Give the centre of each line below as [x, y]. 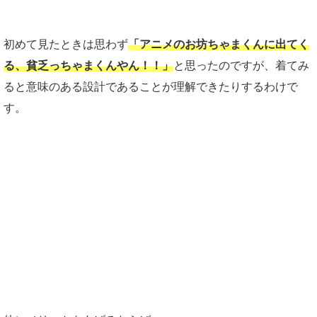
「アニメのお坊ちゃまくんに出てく [219, 45]
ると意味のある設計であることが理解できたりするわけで [151, 87]
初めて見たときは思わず [66, 45]
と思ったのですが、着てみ [241, 66]
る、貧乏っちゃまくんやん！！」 [88, 66]
